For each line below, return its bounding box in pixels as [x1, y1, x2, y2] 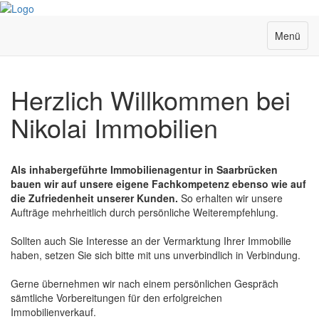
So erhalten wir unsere [178, 191, 283, 206]
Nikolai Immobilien [11, 109, 218, 146]
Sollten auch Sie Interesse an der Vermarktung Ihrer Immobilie [11, 234, 291, 249]
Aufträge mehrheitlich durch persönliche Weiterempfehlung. [11, 205, 278, 220]
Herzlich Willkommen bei [11, 81, 291, 118]
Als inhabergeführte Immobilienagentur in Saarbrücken [11, 162, 278, 177]
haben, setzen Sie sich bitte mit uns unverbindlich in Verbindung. [11, 248, 300, 263]
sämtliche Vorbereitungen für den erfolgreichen [11, 291, 222, 305]
